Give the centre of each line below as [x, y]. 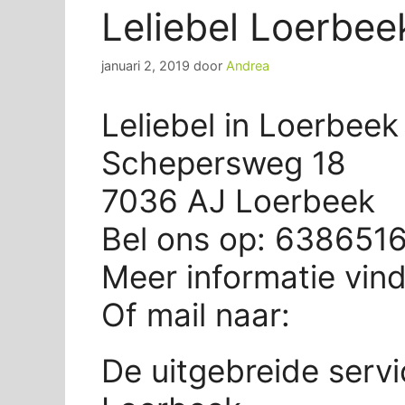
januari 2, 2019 [146, 65]
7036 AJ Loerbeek [238, 200]
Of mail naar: [200, 314]
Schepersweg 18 [224, 162]
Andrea [248, 65]
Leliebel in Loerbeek [250, 124]
